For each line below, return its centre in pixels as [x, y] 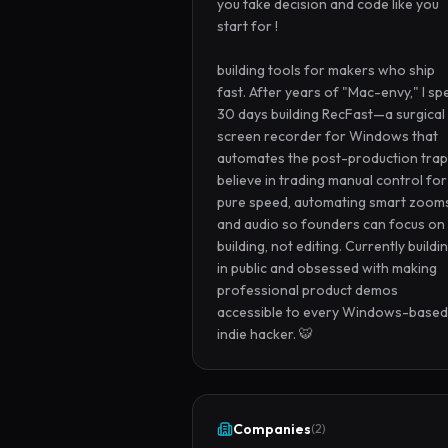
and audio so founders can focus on [331, 224]
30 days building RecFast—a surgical [331, 114]
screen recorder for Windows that [327, 136]
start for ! [247, 26]
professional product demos [307, 290]
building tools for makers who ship [326, 70]
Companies [272, 429]
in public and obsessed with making [327, 268]
